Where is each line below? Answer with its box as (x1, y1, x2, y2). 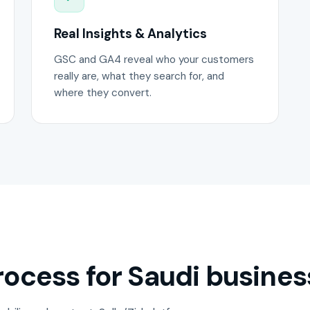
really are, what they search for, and (54, 69, 225, 83)
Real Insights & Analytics (54, 26, 208, 43)
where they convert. (54, 85, 152, 100)
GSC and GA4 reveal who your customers (54, 52, 255, 66)
